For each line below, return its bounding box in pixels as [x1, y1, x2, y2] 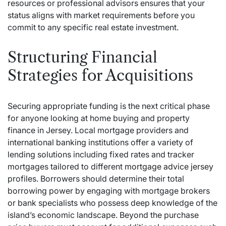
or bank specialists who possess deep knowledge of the [8, 198, 217, 208]
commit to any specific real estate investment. [8, 22, 179, 32]
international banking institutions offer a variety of [8, 137, 193, 147]
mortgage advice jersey [125, 161, 213, 172]
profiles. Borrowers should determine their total [8, 174, 184, 184]
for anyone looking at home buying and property [8, 113, 190, 123]
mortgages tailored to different [8, 161, 125, 172]
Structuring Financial [8, 48, 157, 67]
